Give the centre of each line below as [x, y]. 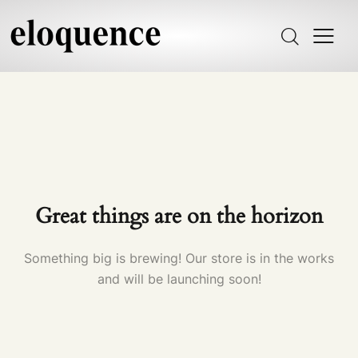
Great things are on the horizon [179, 216]
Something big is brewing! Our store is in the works [179, 258]
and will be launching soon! [179, 278]
